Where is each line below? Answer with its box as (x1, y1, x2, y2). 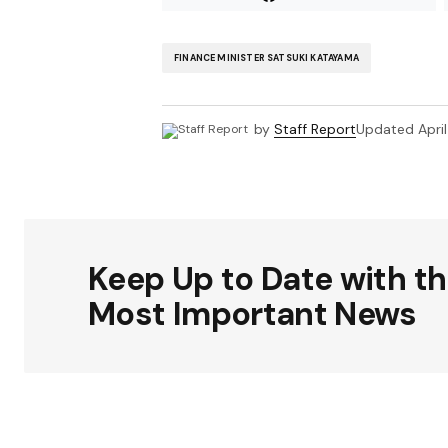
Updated (356, 120, 414, 139)
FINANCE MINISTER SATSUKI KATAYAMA (174, 51, 359, 64)
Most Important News (88, 293, 417, 336)
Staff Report (274, 120, 356, 139)
